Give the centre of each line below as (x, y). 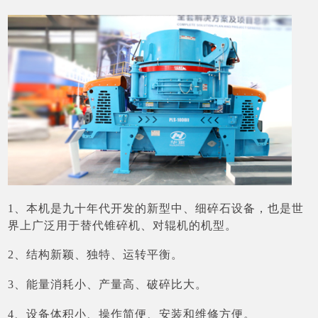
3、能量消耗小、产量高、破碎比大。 (108, 285)
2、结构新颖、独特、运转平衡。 (96, 255)
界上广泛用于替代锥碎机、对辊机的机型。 (123, 225)
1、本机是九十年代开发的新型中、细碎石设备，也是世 (156, 208)
